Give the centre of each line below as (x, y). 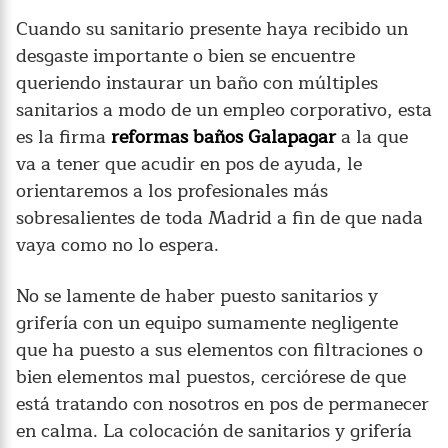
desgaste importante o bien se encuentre (185, 55)
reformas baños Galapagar (223, 136)
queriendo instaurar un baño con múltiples (197, 82)
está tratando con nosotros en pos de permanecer (222, 403)
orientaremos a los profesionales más (172, 190)
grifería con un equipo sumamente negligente (207, 322)
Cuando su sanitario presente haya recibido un (212, 28)
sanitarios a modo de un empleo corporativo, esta (224, 109)
